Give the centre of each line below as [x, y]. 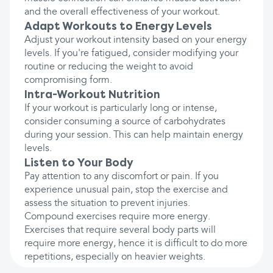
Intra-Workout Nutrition [92, 94]
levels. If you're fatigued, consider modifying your [131, 54]
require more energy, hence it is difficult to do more [136, 244]
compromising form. [68, 80]
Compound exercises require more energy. [117, 217]
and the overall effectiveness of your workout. [122, 12]
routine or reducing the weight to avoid [109, 67]
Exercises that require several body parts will [120, 230]
